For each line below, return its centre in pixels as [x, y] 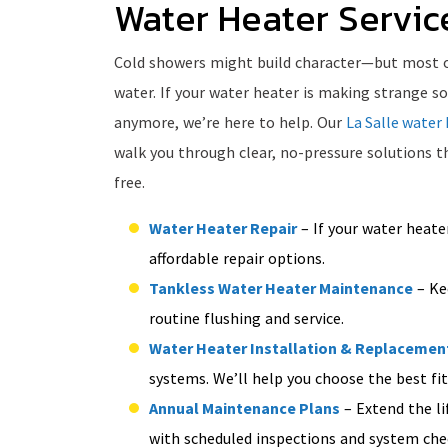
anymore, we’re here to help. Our [230, 122]
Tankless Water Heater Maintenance [281, 288]
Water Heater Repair [223, 228]
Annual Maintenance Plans [244, 408]
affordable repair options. [237, 258]
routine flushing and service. [246, 318]
